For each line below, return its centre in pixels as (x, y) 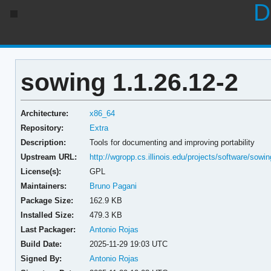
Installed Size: (47, 215)
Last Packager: (48, 229)
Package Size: (47, 200)
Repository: (42, 128)
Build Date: (41, 244)
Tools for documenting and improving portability (172, 142)
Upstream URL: (48, 157)
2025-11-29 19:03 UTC (129, 244)
